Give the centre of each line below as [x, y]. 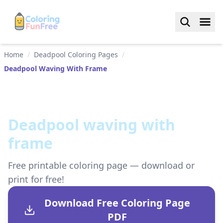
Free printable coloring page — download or [101, 165]
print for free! [36, 179]
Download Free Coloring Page [117, 203]
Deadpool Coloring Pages [76, 55]
